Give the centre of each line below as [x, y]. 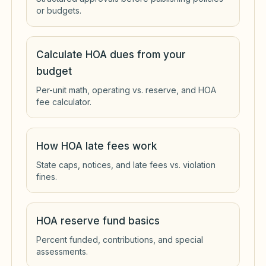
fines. [47, 176]
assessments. [62, 251]
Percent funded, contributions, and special [120, 239]
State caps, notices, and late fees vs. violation [126, 164]
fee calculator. [64, 102]
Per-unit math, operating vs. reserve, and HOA [126, 90]
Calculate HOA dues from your [111, 54]
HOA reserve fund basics [98, 221]
